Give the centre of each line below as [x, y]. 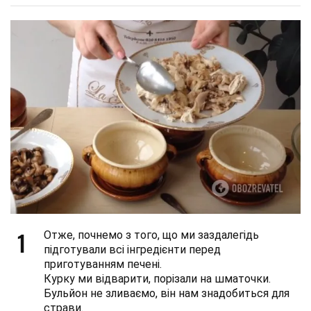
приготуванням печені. [103, 264]
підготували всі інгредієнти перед [132, 250]
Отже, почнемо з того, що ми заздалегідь [151, 235]
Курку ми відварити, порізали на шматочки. [157, 279]
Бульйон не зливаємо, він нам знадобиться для [167, 294]
